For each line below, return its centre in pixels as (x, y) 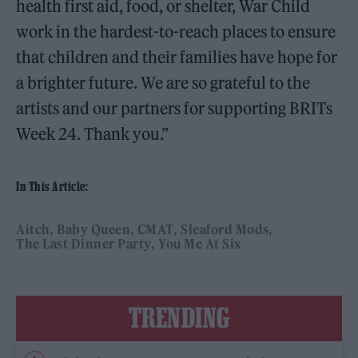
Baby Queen (93, 229)
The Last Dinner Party (84, 244)
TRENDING (179, 317)
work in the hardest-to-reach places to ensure (176, 32)
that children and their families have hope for (177, 57)
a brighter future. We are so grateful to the (163, 83)
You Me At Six (200, 244)
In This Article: (52, 186)
